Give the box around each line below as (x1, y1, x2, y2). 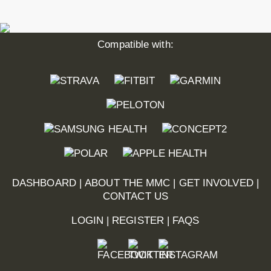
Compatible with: (97, 39, 174, 51)
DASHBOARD (12, 177, 76, 189)
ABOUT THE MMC (85, 177, 171, 189)
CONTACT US (103, 190, 168, 202)
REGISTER (112, 215, 164, 227)
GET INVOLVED (178, 177, 253, 189)
